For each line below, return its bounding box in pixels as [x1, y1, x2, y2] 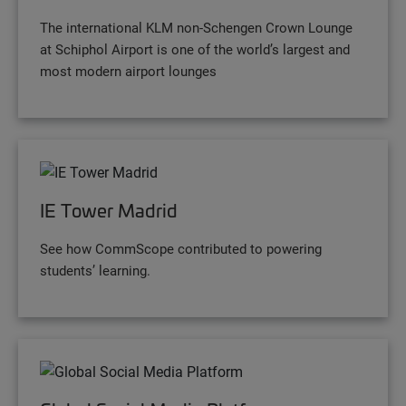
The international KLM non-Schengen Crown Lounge [40, 18, 353, 37]
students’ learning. [40, 261, 150, 280]
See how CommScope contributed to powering [40, 239, 322, 258]
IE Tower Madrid [40, 198, 178, 224]
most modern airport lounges [40, 62, 217, 81]
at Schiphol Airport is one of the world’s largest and [40, 40, 350, 59]
